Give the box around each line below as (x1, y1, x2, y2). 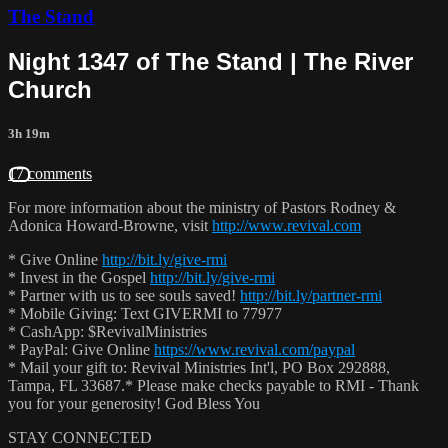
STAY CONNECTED (8, 428, 152, 446)
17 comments (8, 164, 92, 182)
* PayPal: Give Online (8, 340, 154, 358)
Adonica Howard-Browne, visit (8, 216, 212, 234)
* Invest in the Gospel (8, 268, 150, 286)
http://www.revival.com (212, 216, 361, 234)
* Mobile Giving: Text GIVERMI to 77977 (8, 304, 282, 322)
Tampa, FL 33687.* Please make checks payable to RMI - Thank (8, 376, 419, 394)
